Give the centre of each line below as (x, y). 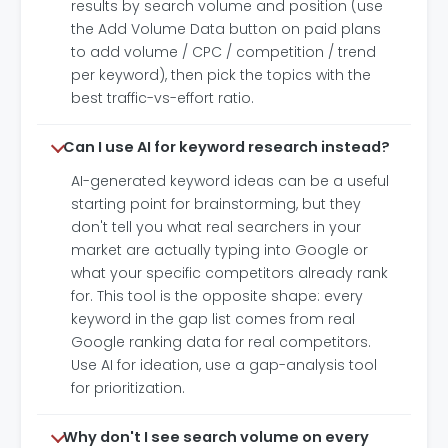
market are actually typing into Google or (219, 250)
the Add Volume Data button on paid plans (226, 29)
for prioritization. (128, 388)
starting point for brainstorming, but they (216, 204)
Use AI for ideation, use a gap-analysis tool (224, 365)
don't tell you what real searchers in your (216, 227)
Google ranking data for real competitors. (221, 342)
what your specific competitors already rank (229, 273)
